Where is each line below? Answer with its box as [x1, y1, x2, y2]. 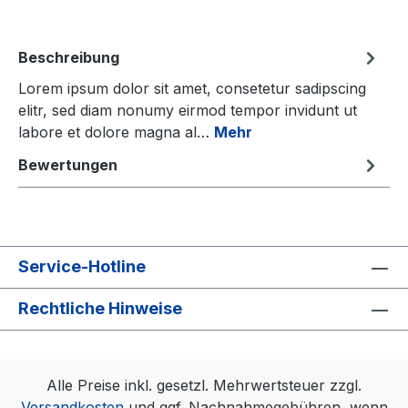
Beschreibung [18, 48, 119, 66]
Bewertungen [18, 156, 117, 174]
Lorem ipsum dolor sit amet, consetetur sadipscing [18, 79, 366, 97]
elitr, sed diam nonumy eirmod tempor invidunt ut [18, 101, 357, 119]
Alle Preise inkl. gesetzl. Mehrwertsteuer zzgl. [46, 376, 362, 394]
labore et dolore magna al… [18, 123, 214, 141]
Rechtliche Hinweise [18, 299, 182, 318]
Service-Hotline [18, 257, 146, 276]
